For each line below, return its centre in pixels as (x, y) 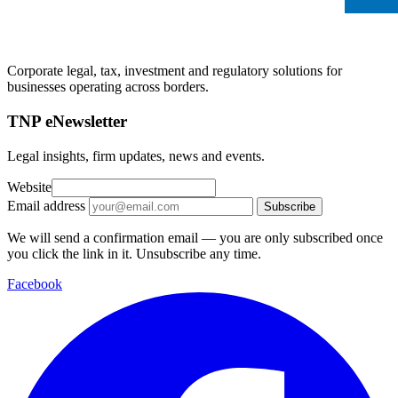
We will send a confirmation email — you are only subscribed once (195, 237)
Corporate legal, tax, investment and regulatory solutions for (175, 71)
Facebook (35, 283)
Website (29, 187)
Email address (46, 205)
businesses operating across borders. (108, 87)
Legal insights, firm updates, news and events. (136, 155)
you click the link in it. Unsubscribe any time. (134, 253)
